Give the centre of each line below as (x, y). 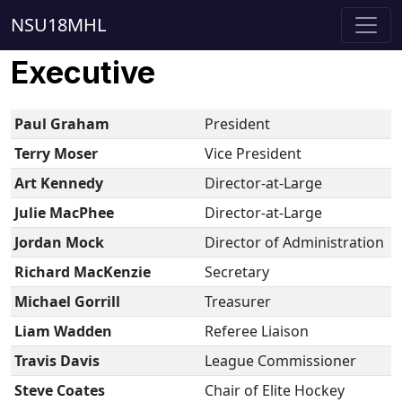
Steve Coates (60, 390)
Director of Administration (294, 242)
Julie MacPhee (64, 213)
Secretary (237, 272)
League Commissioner (280, 361)
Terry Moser (56, 153)
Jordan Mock (59, 242)
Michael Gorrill (67, 301)
